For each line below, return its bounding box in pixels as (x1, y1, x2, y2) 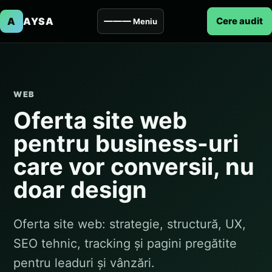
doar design (13, 175, 147, 203)
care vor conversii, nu (13, 152, 254, 180)
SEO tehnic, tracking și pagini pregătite (13, 236, 237, 251)
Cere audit (216, 15, 263, 27)
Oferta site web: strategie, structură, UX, (13, 217, 246, 231)
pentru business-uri (13, 129, 239, 157)
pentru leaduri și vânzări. (13, 256, 155, 270)
